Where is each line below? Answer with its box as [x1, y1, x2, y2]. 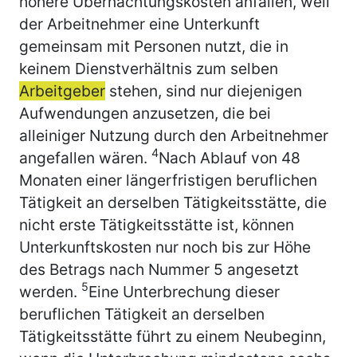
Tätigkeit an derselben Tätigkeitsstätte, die [19, 192, 327, 212]
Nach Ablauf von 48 [159, 147, 300, 167]
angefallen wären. [19, 147, 151, 167]
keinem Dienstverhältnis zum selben [19, 58, 278, 78]
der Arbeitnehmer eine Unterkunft [19, 14, 260, 33]
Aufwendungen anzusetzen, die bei [19, 103, 271, 123]
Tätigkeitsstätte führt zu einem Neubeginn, [19, 326, 326, 346]
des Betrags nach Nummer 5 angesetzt [19, 259, 299, 279]
